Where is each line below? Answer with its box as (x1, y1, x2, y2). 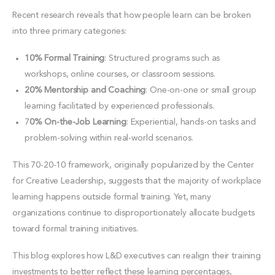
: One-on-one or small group (145, 85, 257, 95)
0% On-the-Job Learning (29, 117, 126, 126)
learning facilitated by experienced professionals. (25, 101, 214, 110)
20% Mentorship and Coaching (25, 85, 146, 95)
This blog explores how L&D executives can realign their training (12, 251, 261, 260)
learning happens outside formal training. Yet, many (12, 192, 211, 201)
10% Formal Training (25, 53, 105, 63)
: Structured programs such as (104, 53, 220, 63)
